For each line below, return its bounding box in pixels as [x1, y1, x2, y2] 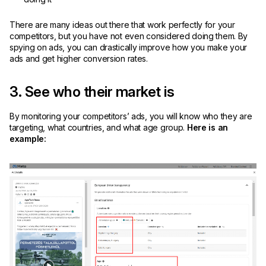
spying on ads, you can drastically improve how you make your [9, 42, 248, 52]
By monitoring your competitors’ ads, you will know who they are [9, 111, 252, 121]
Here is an [186, 122, 229, 132]
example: [9, 134, 46, 144]
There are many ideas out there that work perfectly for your [9, 20, 235, 30]
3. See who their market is [9, 83, 175, 100]
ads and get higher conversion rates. [9, 53, 150, 64]
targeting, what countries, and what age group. [9, 122, 187, 132]
